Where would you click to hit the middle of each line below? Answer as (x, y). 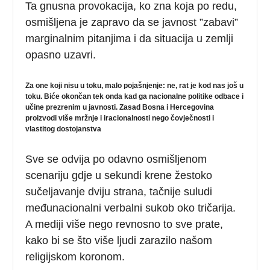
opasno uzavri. (61, 55)
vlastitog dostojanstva (64, 129)
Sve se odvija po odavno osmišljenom (116, 159)
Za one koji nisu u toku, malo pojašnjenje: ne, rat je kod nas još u (135, 85)
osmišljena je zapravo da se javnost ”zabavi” (132, 22)
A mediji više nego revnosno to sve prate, (124, 224)
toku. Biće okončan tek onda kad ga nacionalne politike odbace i (135, 96)
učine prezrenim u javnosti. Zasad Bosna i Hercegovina (120, 107)
